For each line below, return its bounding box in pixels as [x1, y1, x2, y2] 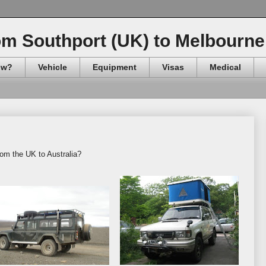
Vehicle [38, 62, 67, 72]
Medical [210, 62, 241, 72]
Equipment [93, 62, 137, 72]
